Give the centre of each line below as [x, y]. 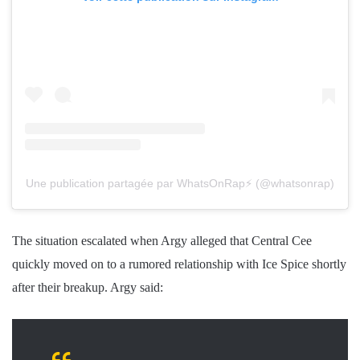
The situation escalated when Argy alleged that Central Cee [162, 240]
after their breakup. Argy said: [88, 287]
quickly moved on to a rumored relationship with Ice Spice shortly [179, 264]
